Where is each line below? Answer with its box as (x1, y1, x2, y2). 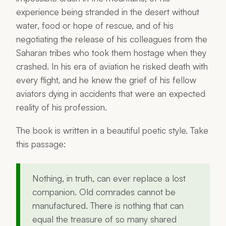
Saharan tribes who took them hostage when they (16, 47, 206, 58)
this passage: (16, 138, 66, 150)
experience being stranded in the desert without (16, 6, 199, 17)
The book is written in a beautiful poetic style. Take (16, 125, 208, 136)
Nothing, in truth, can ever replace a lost (32, 173, 186, 184)
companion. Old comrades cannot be (32, 186, 176, 198)
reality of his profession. (16, 101, 107, 112)
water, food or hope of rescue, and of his (16, 20, 174, 31)
